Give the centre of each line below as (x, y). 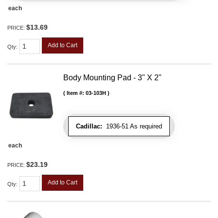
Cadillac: (89, 126)
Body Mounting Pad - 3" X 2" (112, 77)
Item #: (76, 93)
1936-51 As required (132, 126)
